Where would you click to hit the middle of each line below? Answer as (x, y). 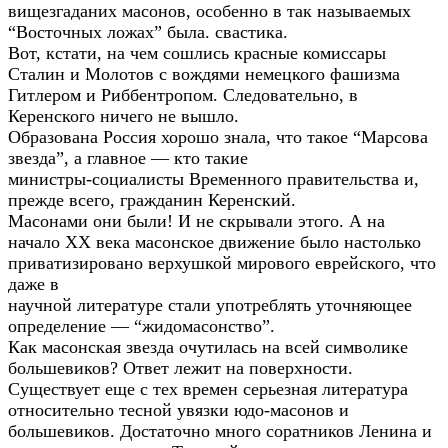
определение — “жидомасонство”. (141, 326)
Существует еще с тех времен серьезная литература (208, 389)
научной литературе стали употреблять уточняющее (210, 305)
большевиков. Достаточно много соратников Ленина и (220, 431)
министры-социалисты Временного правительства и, (213, 179)
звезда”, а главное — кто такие (128, 158)
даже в (33, 284)
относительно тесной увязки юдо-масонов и (178, 410)
